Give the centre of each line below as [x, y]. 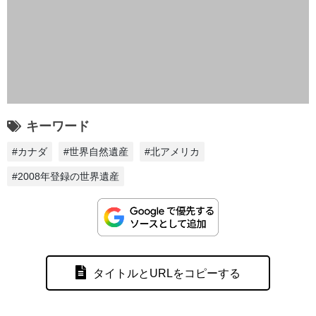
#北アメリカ [172, 152]
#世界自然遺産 [96, 152]
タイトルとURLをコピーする [167, 273]
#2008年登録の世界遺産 [66, 177]
